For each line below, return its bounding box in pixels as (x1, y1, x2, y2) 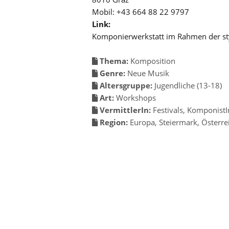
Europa (130, 117, 155, 127)
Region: (100, 117, 128, 127)
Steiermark (159, 117, 197, 127)
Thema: (100, 55, 128, 66)
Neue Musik (127, 67, 169, 78)
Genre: (100, 67, 125, 78)
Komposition (130, 55, 175, 66)
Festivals (153, 104, 183, 115)
